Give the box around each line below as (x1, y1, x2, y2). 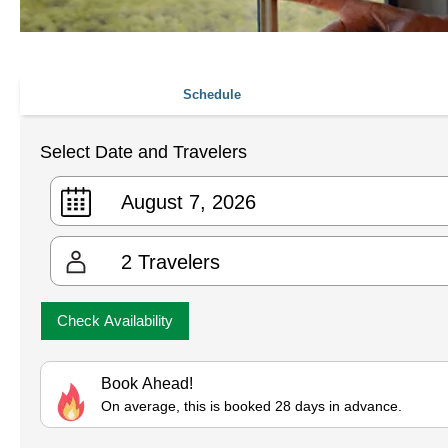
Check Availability (57, 312, 173, 330)
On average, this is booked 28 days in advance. (101, 398, 402, 415)
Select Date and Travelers (40, 142, 247, 163)
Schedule (183, 87, 241, 103)
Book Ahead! (101, 375, 193, 393)
